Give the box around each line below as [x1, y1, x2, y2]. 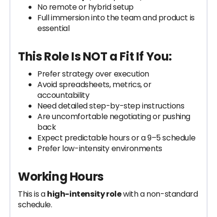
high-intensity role [47, 188, 122, 200]
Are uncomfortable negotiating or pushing [37, 111, 191, 122]
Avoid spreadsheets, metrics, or [37, 79, 152, 90]
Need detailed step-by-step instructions [37, 100, 185, 111]
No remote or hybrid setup [37, 1, 134, 13]
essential [37, 23, 70, 34]
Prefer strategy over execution [37, 68, 149, 79]
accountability [37, 90, 90, 101]
